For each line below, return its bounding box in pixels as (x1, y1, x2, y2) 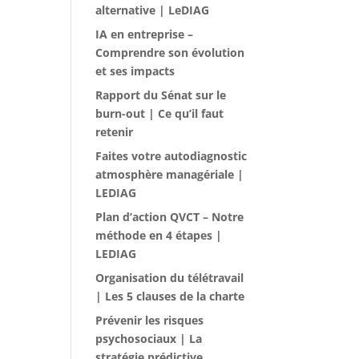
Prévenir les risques (95, 313, 204, 328)
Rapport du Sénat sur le (95, 87, 227, 103)
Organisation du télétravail (95, 270, 244, 285)
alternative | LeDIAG (95, 2, 210, 18)
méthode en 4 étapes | (95, 228, 223, 243)
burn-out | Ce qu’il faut (95, 106, 224, 121)
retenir (95, 124, 134, 139)
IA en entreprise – (95, 26, 194, 42)
